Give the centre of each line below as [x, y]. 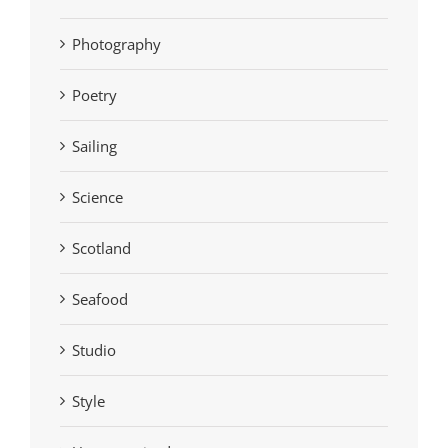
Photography [116, 44]
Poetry [94, 95]
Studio [94, 350]
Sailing [94, 146]
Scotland [101, 248]
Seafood [100, 299]
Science [97, 197]
